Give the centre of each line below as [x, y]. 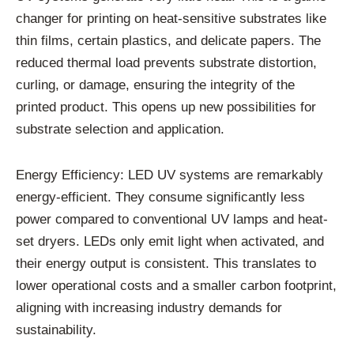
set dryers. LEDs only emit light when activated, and [170, 242]
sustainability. [56, 330]
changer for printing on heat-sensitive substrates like [171, 19]
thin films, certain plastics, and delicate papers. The [168, 41]
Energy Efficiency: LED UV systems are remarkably [169, 175]
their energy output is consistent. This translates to [166, 264]
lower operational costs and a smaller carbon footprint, [176, 286]
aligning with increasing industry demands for [149, 308]
